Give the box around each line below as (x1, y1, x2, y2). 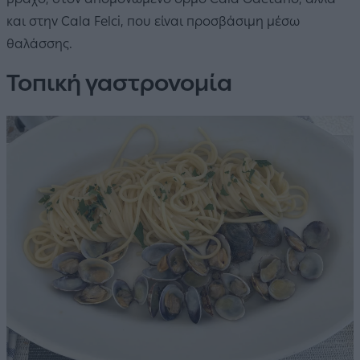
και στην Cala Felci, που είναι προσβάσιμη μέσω (6, 14, 300, 30)
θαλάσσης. (6, 36, 72, 52)
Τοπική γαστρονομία (6, 69, 232, 97)
